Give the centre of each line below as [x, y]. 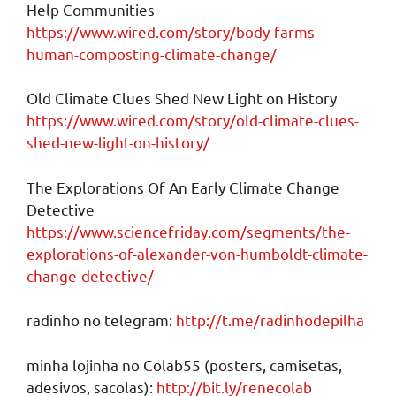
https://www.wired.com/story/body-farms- [173, 31]
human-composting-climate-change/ [152, 53]
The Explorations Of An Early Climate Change [183, 187]
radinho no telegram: [101, 320]
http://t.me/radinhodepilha [270, 320]
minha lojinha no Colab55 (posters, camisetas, [184, 364]
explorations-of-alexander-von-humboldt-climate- [197, 253]
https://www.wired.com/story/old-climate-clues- [193, 120]
